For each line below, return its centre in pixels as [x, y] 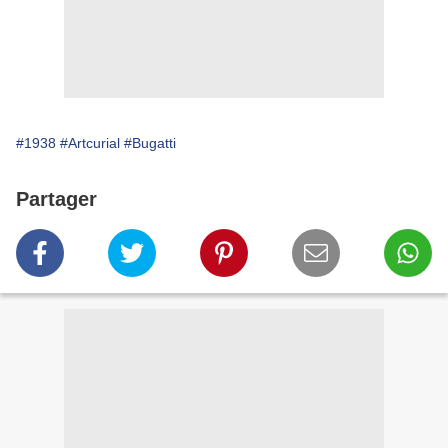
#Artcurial [90, 143]
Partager [56, 199]
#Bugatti [150, 143]
